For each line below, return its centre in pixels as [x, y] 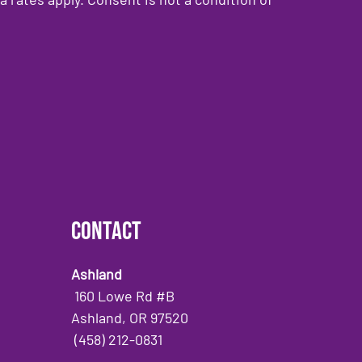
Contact [107, 232]
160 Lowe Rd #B [125, 296]
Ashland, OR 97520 [130, 318]
